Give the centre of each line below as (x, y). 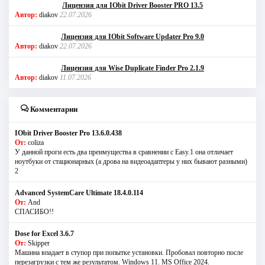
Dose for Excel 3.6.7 (44, 233)
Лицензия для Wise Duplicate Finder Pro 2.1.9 (132, 68)
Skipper (39, 243)
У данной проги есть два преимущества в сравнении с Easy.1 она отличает (124, 152)
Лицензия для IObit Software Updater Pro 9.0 (132, 36)
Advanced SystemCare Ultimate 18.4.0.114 (79, 193)
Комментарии (53, 109)
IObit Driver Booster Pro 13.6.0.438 (68, 133)
